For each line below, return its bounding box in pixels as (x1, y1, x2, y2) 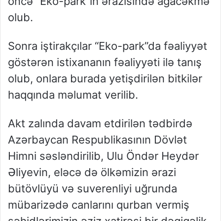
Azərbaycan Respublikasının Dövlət (8, 133, 187, 147)
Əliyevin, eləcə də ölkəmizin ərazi (8, 166, 176, 179)
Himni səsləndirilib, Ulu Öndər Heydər (8, 149, 199, 163)
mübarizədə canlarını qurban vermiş (8, 198, 189, 212)
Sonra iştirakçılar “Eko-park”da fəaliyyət (8, 39, 207, 53)
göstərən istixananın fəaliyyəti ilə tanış (8, 56, 202, 69)
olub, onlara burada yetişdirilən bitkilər (8, 72, 202, 85)
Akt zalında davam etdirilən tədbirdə (8, 117, 192, 130)
